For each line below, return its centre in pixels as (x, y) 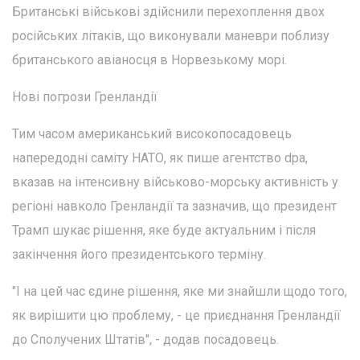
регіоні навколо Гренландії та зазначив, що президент (174, 207)
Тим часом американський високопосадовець (152, 134)
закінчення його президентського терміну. (139, 255)
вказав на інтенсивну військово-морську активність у (175, 182)
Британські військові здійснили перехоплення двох (168, 12)
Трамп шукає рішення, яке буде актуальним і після (164, 231)
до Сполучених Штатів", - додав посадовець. (145, 340)
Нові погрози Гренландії (85, 97)
